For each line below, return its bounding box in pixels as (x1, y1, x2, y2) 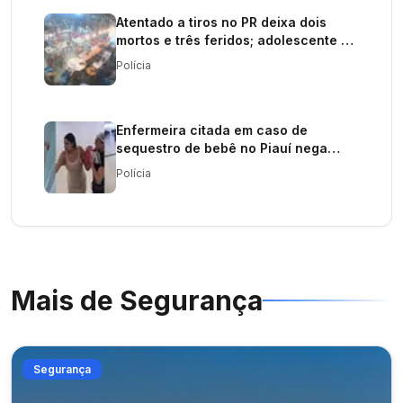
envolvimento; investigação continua (116, 158, 352, 174)
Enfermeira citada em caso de (116, 122, 308, 138)
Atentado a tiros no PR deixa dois (116, 14, 327, 30)
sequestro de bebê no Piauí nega (116, 140, 327, 156)
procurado (116, 50, 184, 66)
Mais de (11, 284, 120, 317)
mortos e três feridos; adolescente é (116, 32, 349, 48)
